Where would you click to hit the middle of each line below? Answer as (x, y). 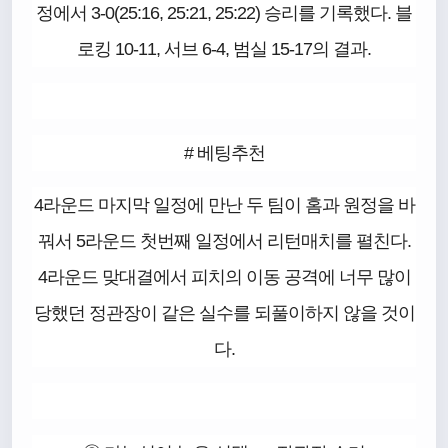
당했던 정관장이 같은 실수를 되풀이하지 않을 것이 (224, 313)
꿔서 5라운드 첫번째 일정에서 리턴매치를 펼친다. (224, 241)
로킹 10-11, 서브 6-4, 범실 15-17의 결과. (224, 49)
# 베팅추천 (224, 153)
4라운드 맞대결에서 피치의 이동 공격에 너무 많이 (224, 277)
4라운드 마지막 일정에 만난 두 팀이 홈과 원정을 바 (224, 205)
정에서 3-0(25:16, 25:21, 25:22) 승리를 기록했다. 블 (224, 13)
